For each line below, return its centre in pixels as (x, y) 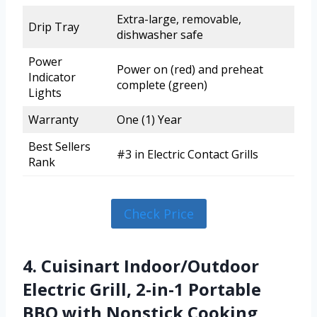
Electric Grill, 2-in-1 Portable (142, 289)
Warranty (53, 119)
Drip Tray (54, 27)
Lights (45, 92)
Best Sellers (59, 146)
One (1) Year (149, 119)
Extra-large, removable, (179, 19)
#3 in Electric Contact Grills (188, 154)
